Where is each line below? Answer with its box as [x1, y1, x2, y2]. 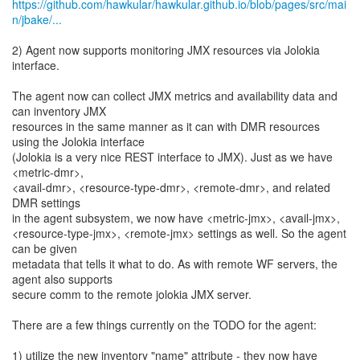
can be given [12, 240, 77, 256]
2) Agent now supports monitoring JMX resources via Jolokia [12, 42, 320, 58]
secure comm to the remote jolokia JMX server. [12, 286, 252, 302]
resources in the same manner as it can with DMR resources [12, 118, 320, 134]
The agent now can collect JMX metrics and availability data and [12, 88, 337, 104]
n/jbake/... [12, 11, 62, 27]
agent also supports [12, 271, 112, 287]
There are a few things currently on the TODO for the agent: [12, 317, 317, 333]
